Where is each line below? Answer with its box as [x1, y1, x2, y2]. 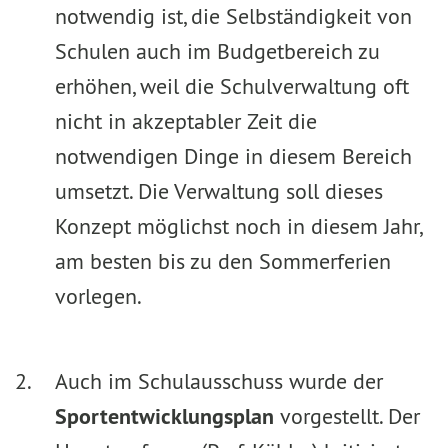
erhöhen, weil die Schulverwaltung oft [55, 72, 409, 100]
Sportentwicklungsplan [55, 402, 274, 430]
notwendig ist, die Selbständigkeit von [55, 2, 412, 30]
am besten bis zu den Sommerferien [55, 247, 397, 275]
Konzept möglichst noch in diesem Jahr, [55, 212, 421, 240]
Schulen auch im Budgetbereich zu [55, 37, 380, 65]
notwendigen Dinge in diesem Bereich [55, 142, 412, 170]
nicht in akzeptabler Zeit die [55, 107, 317, 135]
